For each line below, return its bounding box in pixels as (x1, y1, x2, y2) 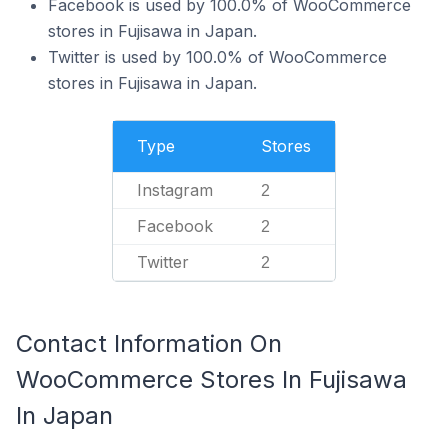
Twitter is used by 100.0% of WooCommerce (48, 47, 387, 67)
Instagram (137, 180, 213, 200)
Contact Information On (16, 329, 282, 358)
